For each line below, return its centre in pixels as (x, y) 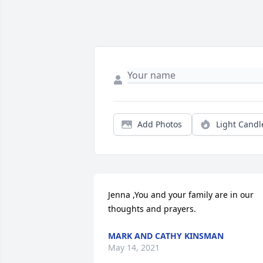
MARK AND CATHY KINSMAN (166, 236)
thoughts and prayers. (152, 209)
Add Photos (160, 124)
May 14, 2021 (134, 248)
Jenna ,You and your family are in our (181, 195)
